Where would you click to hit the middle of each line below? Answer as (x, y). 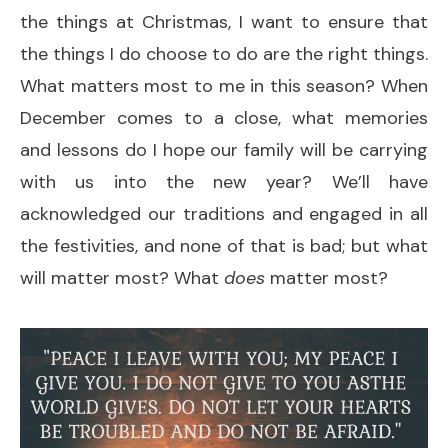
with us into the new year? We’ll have (224, 181)
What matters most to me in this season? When (224, 85)
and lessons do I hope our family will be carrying (224, 149)
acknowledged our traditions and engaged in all (224, 213)
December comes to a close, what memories (224, 117)
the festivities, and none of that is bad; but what (224, 245)
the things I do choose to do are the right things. (224, 53)
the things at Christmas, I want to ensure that (224, 21)
